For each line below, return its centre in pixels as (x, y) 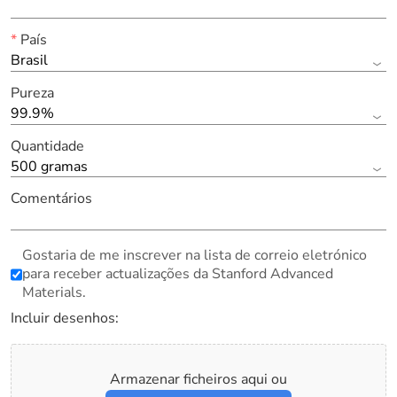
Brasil (29, 60)
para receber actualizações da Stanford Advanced (177, 274)
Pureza (32, 93)
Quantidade (47, 146)
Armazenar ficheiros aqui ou (198, 379)
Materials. (54, 293)
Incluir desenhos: (64, 319)
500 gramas (49, 166)
